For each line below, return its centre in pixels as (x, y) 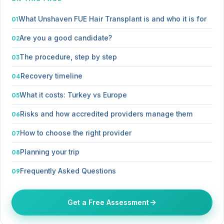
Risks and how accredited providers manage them (106, 114)
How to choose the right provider (76, 133)
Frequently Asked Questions (68, 171)
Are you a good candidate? (66, 38)
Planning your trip (50, 152)
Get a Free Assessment (108, 202)
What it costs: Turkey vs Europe (73, 95)
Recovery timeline (51, 76)
